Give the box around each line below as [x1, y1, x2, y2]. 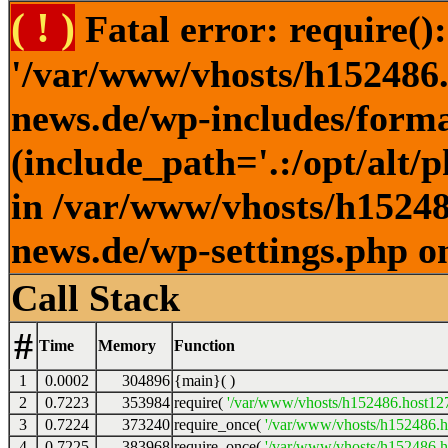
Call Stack [11, 277, 180, 319]
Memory [98, 337, 156, 354]
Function [174, 337, 235, 354]
